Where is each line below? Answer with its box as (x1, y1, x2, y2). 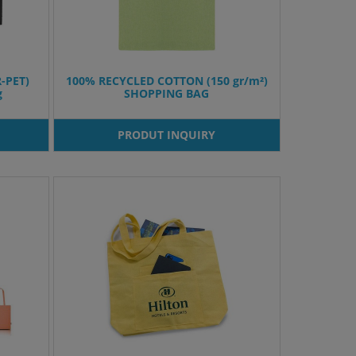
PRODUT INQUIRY (118, 127, 216, 143)
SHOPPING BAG (124, 86, 210, 102)
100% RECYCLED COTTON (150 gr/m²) (65, 73, 268, 89)
